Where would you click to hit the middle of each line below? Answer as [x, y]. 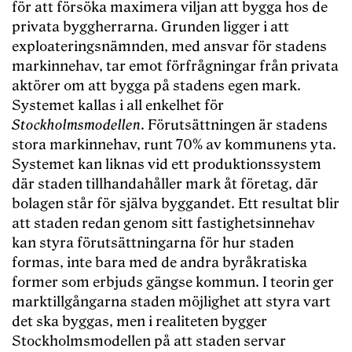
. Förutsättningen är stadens [234, 126]
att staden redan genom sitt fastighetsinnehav [163, 224]
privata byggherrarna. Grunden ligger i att [150, 27]
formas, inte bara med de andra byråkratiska [159, 263]
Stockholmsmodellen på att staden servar [149, 342]
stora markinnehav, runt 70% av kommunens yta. [174, 145]
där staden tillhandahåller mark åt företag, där [165, 185]
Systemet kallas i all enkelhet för [118, 106]
